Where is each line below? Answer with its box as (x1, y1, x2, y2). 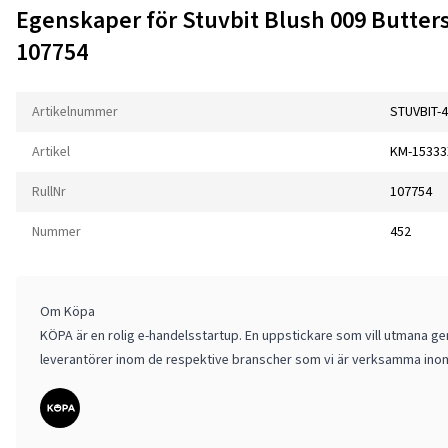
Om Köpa (40, 302, 95, 322)
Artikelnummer (32, 102, 118, 122)
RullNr (32, 182, 66, 202)
